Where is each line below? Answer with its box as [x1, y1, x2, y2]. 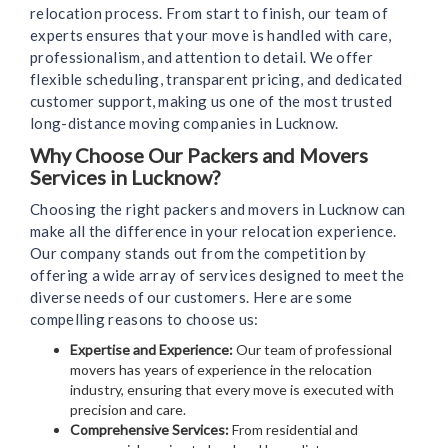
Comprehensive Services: [70, 421, 229, 439]
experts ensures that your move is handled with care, [30, 26, 392, 45]
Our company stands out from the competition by [30, 244, 367, 263]
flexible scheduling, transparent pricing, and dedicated [30, 70, 403, 89]
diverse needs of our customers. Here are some [30, 288, 353, 307]
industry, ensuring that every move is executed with [70, 381, 394, 399]
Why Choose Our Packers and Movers [30, 143, 368, 168]
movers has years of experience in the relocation [70, 361, 372, 379]
